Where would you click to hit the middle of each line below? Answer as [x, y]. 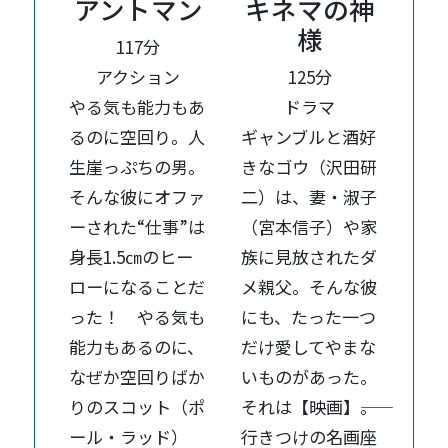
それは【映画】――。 [309, 406]
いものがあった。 [309, 376]
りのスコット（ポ [137, 406]
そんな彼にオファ [137, 196]
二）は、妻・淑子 [309, 196]
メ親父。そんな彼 [309, 286]
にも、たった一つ [309, 316]
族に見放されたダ [309, 256]
